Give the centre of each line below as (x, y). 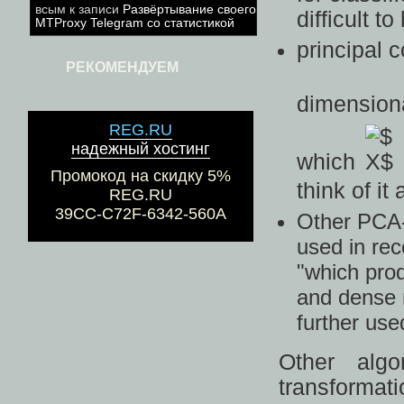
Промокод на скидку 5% (141, 176)
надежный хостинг (141, 149)
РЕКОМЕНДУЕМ (122, 67)
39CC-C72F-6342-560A (141, 214)
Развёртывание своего (189, 9)
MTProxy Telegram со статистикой (135, 23)
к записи (94, 9)
